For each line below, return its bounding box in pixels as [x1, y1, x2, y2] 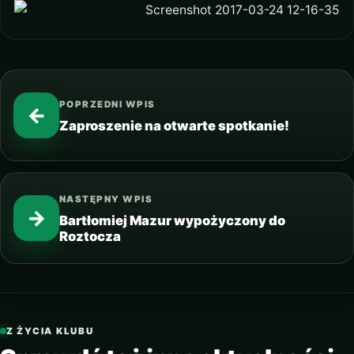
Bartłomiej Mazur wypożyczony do [59, 212, 285, 228]
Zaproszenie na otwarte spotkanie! [59, 117, 289, 134]
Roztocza [59, 228, 121, 244]
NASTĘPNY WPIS [59, 193, 153, 205]
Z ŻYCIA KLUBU [6, 325, 94, 337]
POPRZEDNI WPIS [59, 98, 156, 110]
